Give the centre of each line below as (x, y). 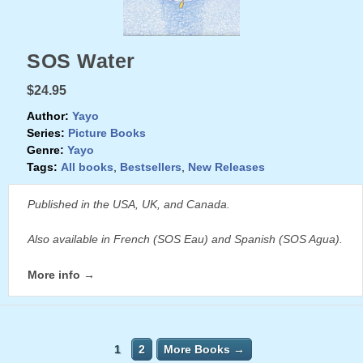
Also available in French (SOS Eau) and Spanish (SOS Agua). (185, 239)
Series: (46, 132)
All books (87, 167)
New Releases (226, 167)
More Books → (204, 349)
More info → (61, 274)
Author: (48, 115)
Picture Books (107, 132)
